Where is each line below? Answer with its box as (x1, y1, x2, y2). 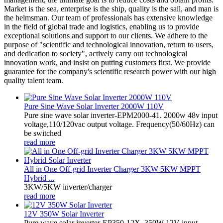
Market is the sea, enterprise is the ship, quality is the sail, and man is (4, 4, 219, 13)
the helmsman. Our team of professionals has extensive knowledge (4, 13, 213, 22)
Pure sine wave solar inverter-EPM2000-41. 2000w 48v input (24, 111, 218, 119)
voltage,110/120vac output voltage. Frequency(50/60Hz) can (24, 119, 215, 128)
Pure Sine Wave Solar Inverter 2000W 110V (24, 102, 164, 111)
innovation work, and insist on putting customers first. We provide (4, 58, 211, 67)
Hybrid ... (24, 173, 54, 182)
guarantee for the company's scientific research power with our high (4, 67, 216, 76)
